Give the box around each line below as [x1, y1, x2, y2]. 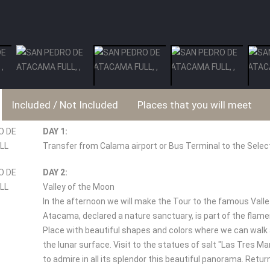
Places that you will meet [137, 99, 252, 111]
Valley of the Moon [43, 182, 115, 192]
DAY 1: [43, 127, 67, 136]
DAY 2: [43, 168, 67, 177]
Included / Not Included [11, 99, 118, 111]
